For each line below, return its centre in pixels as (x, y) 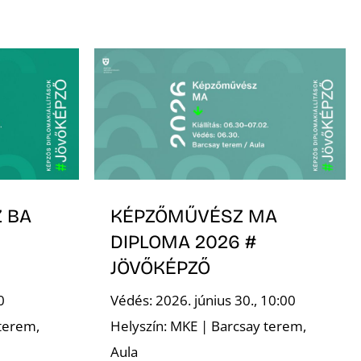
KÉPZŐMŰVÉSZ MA (193, 216)
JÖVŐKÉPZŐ (162, 267)
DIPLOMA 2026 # (183, 241)
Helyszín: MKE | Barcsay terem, (208, 326)
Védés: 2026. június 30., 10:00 (203, 301)
